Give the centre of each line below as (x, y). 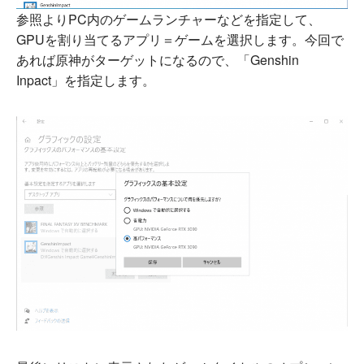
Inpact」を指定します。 (86, 80)
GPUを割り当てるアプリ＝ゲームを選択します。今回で (180, 39)
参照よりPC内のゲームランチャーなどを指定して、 (169, 19)
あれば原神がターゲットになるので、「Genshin (158, 59)
